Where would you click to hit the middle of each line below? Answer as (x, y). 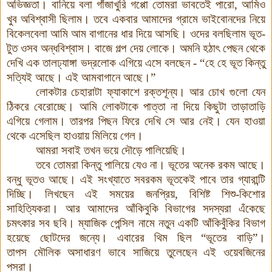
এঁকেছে (252, 209)
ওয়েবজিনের (245, 253)
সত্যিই (19, 78)
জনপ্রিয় (160, 194)
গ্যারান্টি (252, 180)
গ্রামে (187, 19)
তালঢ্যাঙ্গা (60, 63)
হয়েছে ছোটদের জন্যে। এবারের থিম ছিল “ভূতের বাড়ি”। (136, 238)
